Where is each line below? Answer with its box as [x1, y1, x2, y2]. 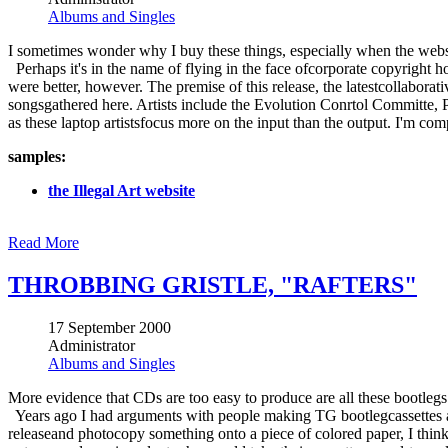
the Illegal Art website [48, 182, 195, 200]
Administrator [48, 336, 135, 354]
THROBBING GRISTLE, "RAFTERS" [8, 272, 417, 298]
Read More [8, 234, 79, 252]
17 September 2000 [48, 318, 171, 336]
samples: [8, 148, 66, 166]
